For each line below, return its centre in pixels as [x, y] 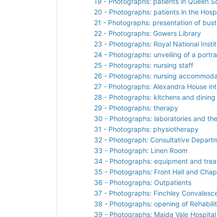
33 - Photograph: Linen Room [141, 150]
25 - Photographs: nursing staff [144, 65]
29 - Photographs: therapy [136, 108]
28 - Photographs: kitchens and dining [155, 97]
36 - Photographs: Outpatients [143, 182]
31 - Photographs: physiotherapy [146, 129]
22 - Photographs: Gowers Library [147, 33]
